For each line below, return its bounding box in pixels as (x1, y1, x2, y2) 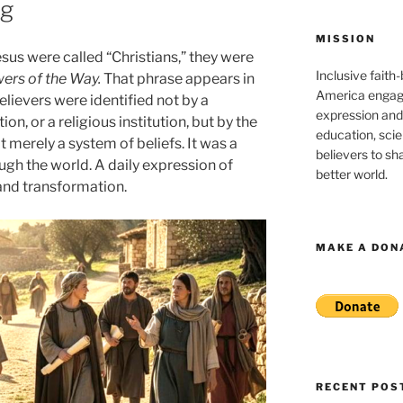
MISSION (315, 31, 375, 45)
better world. (315, 166, 388, 182)
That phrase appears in (103, 69, 255, 87)
